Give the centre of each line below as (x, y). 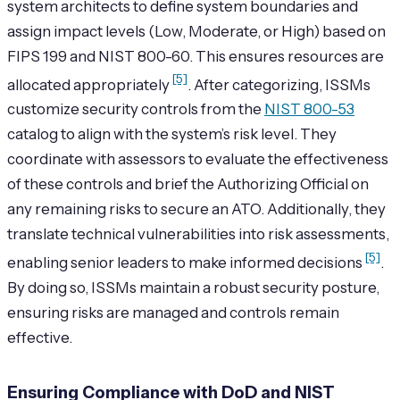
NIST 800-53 (309, 109)
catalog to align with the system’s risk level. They (172, 134)
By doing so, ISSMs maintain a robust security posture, (193, 287)
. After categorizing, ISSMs (279, 84)
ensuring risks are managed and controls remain (173, 312)
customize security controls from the (136, 109)
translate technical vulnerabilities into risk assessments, (198, 234)
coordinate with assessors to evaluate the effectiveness (198, 159)
